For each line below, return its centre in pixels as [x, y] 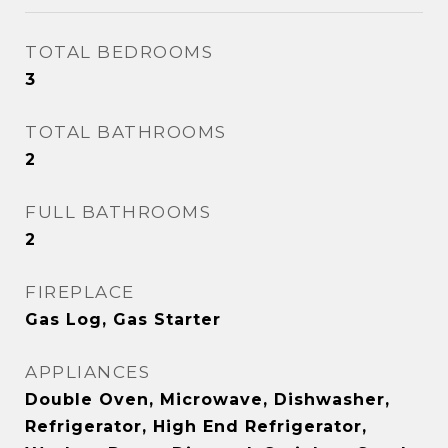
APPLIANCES [87, 372]
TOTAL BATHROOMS [126, 132]
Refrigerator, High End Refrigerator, [196, 426]
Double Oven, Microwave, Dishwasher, [207, 399]
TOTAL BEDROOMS [119, 52]
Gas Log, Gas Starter [123, 319]
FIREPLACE [80, 292]
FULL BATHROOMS [118, 212]
